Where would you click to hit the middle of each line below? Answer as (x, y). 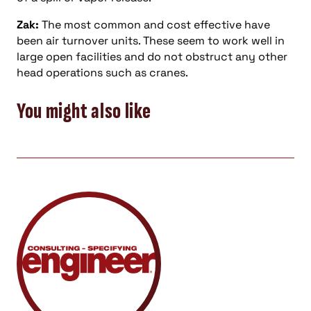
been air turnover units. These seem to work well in (151, 41)
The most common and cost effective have (154, 25)
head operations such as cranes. (102, 73)
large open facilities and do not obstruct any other (152, 57)
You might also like (84, 111)
